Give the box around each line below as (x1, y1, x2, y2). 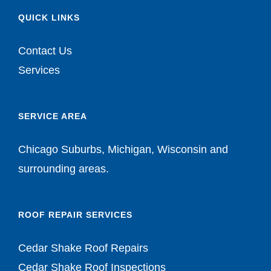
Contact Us (18, 45, 72, 57)
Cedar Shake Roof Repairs (18, 242, 148, 255)
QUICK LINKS (18, 13, 80, 23)
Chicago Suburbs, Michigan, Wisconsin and (18, 143, 228, 156)
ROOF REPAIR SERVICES (18, 210, 132, 220)
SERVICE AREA (18, 111, 87, 122)
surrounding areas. (18, 163, 109, 175)
